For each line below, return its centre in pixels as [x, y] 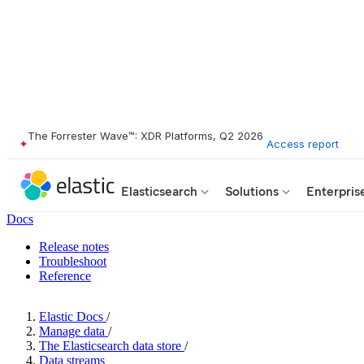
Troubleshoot [73, 261]
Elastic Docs [71, 316]
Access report [303, 143]
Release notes [74, 247]
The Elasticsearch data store [110, 346]
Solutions [252, 191]
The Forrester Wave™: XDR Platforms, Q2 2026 [145, 136]
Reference [65, 276]
